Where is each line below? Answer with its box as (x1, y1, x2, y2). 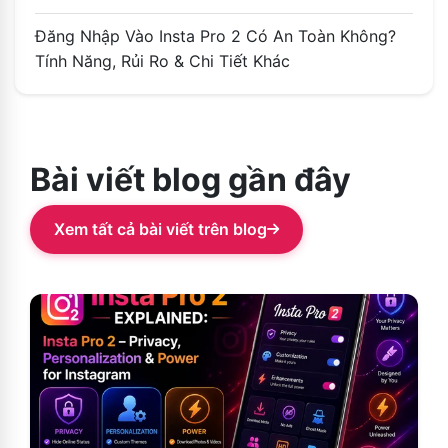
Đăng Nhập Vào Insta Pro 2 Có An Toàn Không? (35, 25, 396, 46)
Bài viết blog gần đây (30, 159, 351, 199)
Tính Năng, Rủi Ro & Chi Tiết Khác (35, 50, 290, 71)
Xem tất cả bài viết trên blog (54, 218, 267, 239)
